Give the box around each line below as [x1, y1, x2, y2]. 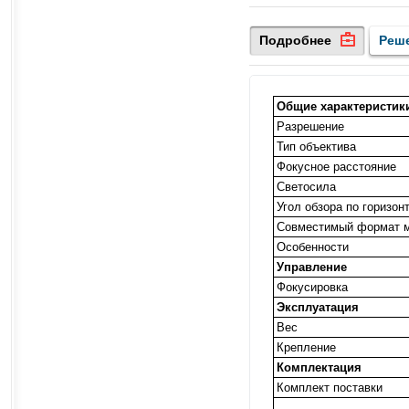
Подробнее [259, 32, 331, 47]
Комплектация [277, 360, 362, 374]
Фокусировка [277, 279, 348, 294]
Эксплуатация [277, 299, 359, 314]
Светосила [277, 179, 336, 194]
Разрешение [277, 119, 344, 133]
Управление [277, 259, 347, 274]
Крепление [277, 340, 336, 354]
